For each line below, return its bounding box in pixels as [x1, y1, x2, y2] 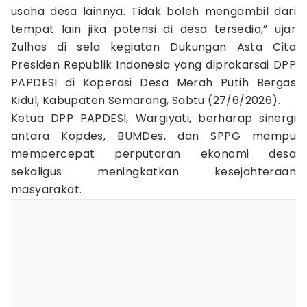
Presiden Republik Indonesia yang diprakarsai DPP [11, 57, 296, 73]
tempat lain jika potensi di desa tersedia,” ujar [11, 21, 296, 37]
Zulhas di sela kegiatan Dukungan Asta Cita [11, 39, 296, 55]
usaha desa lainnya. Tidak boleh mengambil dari [11, 3, 296, 19]
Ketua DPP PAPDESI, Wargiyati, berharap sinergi [11, 110, 296, 126]
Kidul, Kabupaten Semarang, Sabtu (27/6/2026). [11, 93, 280, 108]
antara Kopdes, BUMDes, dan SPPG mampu [11, 128, 296, 144]
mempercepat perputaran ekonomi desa [11, 146, 296, 162]
